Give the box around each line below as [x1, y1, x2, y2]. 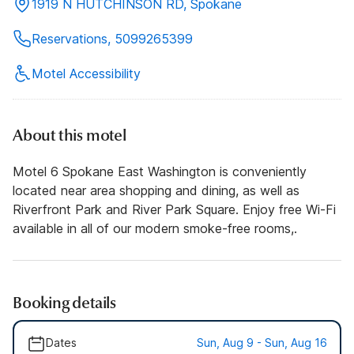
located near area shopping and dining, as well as [13, 182, 299, 198]
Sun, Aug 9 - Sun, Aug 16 [197, 335, 327, 349]
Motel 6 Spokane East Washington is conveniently [13, 163, 307, 179]
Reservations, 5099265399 [32, 30, 193, 47]
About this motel [13, 125, 126, 145]
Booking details [13, 292, 116, 313]
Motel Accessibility [32, 65, 141, 81]
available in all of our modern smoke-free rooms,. [13, 220, 297, 236]
